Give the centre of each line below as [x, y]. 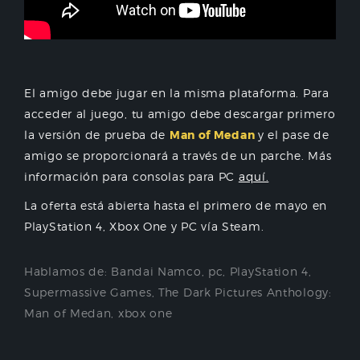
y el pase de [293, 135]
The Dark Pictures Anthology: [245, 292]
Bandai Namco [156, 271]
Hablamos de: [68, 271]
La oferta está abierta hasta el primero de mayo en [176, 205]
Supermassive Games [88, 292]
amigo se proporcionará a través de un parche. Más [178, 155]
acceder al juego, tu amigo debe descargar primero [180, 114]
